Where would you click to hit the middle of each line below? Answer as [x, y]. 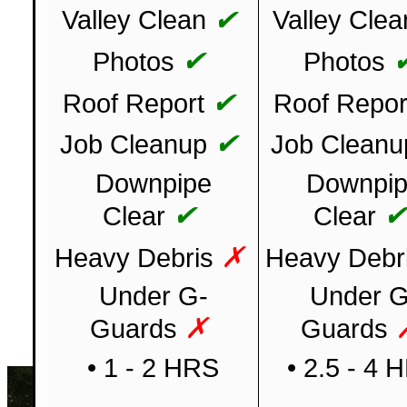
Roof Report [134, 103]
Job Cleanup [134, 145]
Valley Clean [134, 20]
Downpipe [153, 183]
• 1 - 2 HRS [154, 367]
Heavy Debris [134, 258]
